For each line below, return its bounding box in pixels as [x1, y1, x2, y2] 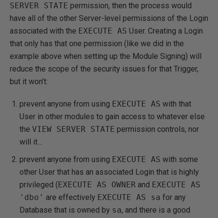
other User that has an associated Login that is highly [19, 167, 199, 177]
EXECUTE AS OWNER [58, 180, 136, 189]
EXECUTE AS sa [97, 193, 161, 202]
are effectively [44, 193, 97, 202]
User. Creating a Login [127, 26, 203, 36]
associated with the [10, 26, 78, 36]
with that [161, 99, 191, 109]
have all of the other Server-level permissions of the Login [10, 14, 208, 23]
